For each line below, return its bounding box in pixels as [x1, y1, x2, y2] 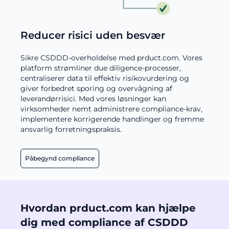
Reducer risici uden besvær [20, 29, 165, 42]
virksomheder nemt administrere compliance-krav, [20, 104, 202, 114]
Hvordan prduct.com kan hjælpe [20, 202, 196, 215]
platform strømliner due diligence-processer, [20, 63, 181, 73]
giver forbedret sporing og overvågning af [20, 84, 172, 94]
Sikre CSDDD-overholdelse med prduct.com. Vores [20, 53, 202, 63]
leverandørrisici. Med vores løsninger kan [20, 94, 166, 104]
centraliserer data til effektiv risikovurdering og [20, 74, 189, 83]
